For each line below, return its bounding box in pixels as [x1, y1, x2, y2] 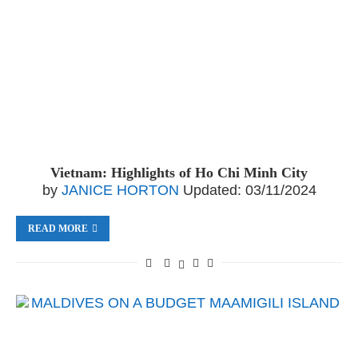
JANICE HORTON [61, 182, 179, 198]
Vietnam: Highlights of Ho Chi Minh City [50, 165, 308, 181]
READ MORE [28, 223, 88, 234]
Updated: [182, 182, 241, 198]
